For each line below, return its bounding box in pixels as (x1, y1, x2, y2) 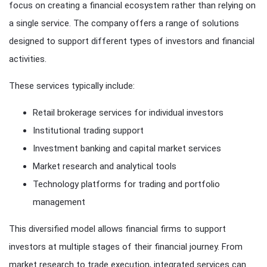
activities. (9, 54, 46, 65)
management (33, 197, 85, 208)
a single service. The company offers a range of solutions (9, 18, 239, 29)
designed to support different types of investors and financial (9, 36, 254, 47)
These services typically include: (9, 80, 135, 92)
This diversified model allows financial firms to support (9, 223, 226, 235)
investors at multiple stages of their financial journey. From (9, 241, 243, 253)
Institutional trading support (33, 125, 144, 136)
